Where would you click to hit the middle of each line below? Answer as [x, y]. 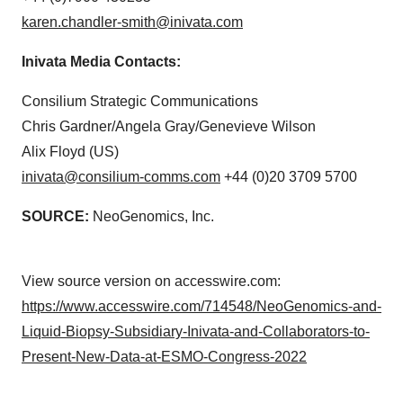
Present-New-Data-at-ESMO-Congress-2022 [164, 356]
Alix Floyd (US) [70, 151]
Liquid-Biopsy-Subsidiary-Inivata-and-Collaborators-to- [196, 331]
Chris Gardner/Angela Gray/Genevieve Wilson [169, 126]
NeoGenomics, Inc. [152, 216]
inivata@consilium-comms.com [121, 176]
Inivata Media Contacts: [101, 61]
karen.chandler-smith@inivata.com [132, 22]
